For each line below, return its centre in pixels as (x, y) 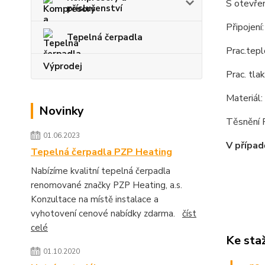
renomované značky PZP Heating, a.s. (106, 185)
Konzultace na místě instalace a (95, 199)
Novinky (62, 111)
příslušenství (95, 8)
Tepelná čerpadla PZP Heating (101, 152)
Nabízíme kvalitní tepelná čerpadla (101, 171)
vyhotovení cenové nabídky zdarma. (106, 213)
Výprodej (63, 66)
